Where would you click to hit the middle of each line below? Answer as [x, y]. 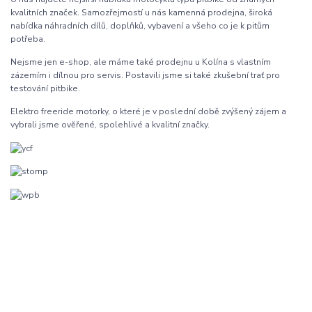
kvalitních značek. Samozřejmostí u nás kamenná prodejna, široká [141, 13]
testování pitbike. [45, 89]
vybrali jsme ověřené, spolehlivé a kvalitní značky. [110, 125]
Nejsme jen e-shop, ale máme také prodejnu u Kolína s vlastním [141, 62]
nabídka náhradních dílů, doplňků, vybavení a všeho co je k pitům [140, 26]
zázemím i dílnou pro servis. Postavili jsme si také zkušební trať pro [145, 76]
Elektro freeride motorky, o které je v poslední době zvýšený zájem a [148, 112]
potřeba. [28, 39]
